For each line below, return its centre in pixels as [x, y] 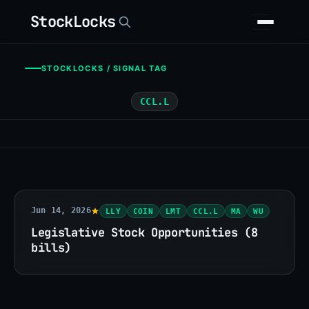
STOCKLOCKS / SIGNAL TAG [104, 68]
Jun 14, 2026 [61, 211]
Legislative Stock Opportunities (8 [144, 232]
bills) [51, 247]
